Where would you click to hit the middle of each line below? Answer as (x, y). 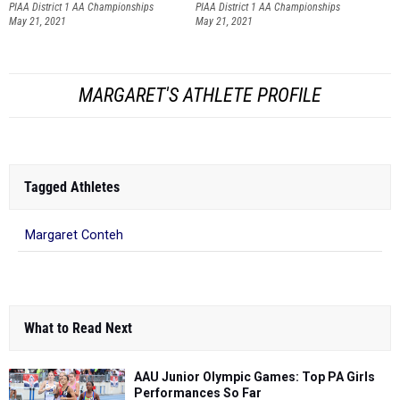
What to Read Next (78, 329)
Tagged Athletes (72, 187)
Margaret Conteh (74, 236)
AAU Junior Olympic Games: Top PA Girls (254, 377)
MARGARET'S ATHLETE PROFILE (200, 96)
